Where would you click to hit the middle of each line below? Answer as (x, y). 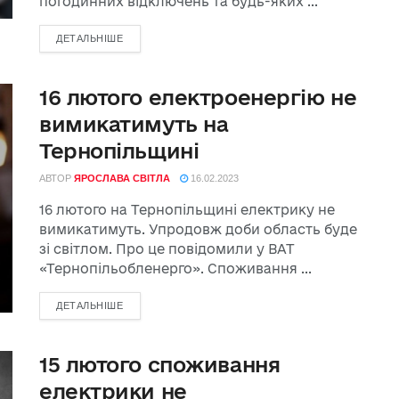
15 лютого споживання (160, 364)
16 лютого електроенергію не (198, 97)
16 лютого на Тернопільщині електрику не (187, 210)
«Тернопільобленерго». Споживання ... (175, 269)
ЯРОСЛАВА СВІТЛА (122, 178)
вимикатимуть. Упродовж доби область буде (198, 229)
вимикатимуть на (134, 124)
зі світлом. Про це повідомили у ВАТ (167, 249)
